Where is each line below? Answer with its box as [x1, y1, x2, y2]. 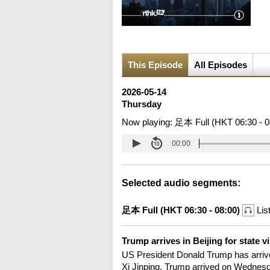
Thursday [122, 99, 162, 110]
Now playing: [122, 117, 175, 128]
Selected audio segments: [122, 178, 240, 189]
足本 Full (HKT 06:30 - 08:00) [122, 205, 242, 216]
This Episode [128, 60, 183, 71]
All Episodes [194, 60, 247, 71]
